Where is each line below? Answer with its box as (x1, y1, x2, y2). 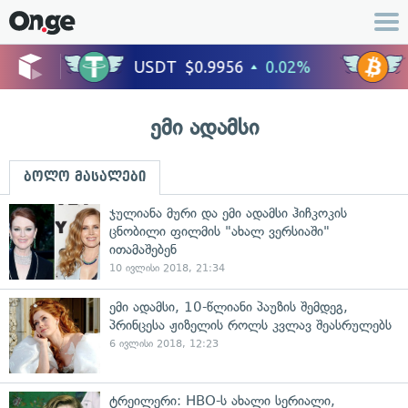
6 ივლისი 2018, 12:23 (109, 338, 219, 350)
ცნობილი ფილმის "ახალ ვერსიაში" (109, 223, 330, 240)
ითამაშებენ (109, 241, 177, 258)
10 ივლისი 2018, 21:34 (109, 262, 225, 274)
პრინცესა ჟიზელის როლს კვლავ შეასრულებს (109, 317, 392, 333)
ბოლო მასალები (24, 169, 146, 184)
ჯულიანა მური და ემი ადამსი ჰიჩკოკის (109, 205, 347, 221)
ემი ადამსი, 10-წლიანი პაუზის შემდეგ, (109, 299, 348, 315)
